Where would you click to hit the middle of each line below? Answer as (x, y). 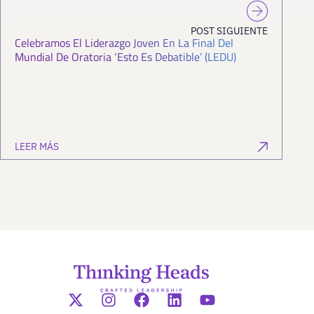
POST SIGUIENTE (230, 31)
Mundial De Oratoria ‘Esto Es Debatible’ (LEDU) (125, 57)
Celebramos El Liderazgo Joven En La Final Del (124, 43)
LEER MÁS (37, 147)
